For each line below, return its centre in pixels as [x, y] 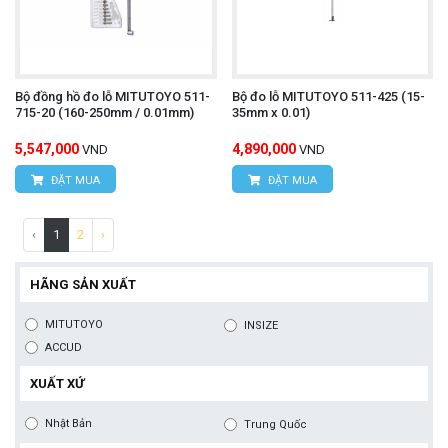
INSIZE [261, 325]
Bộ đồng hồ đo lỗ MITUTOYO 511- [112, 96]
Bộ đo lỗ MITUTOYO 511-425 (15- [328, 96]
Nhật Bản [68, 423]
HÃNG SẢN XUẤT [83, 284]
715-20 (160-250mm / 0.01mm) [104, 112]
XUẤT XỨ [57, 383]
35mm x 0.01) [270, 112]
